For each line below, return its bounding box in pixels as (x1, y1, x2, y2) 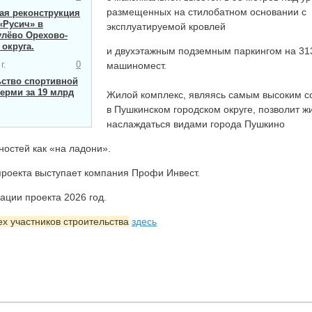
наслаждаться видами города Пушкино (107, 118, 285, 130)
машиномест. (107, 60, 166, 71)
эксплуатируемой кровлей (107, 21, 226, 32)
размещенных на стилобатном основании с (107, 6, 306, 17)
